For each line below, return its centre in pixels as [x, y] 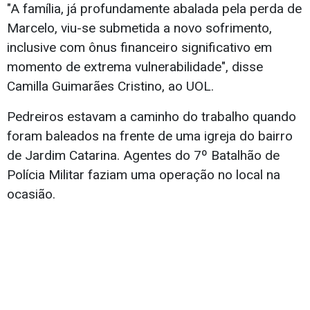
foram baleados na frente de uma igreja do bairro [150, 136]
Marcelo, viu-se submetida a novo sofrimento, [139, 28]
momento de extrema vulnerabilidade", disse [135, 67]
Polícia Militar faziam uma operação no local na [144, 175]
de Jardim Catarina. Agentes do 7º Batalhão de [143, 156]
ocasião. [31, 194]
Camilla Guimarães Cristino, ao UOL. [110, 86]
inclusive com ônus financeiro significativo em [139, 48]
